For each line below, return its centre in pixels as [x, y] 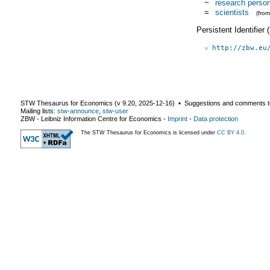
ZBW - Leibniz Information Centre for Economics [91, 118]
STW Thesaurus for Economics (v [71, 103]
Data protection [216, 118]
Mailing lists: [39, 111]
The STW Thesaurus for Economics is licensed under [149, 132]
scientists [232, 12]
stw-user [115, 111]
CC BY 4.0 [231, 132]
